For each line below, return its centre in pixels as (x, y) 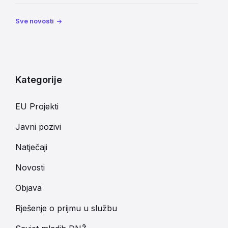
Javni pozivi (38, 127)
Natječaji (31, 147)
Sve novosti (35, 21)
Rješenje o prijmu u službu (66, 208)
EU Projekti (37, 106)
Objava (28, 188)
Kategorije (39, 80)
